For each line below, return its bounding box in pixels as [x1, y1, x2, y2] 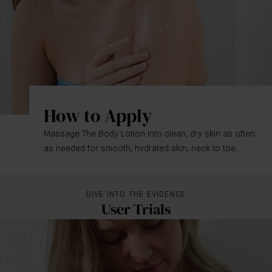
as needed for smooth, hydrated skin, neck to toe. [44, 144, 237, 153]
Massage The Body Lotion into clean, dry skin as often [44, 130, 255, 138]
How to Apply [44, 103, 152, 128]
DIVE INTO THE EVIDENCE [86, 191, 186, 199]
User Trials [101, 199, 171, 219]
